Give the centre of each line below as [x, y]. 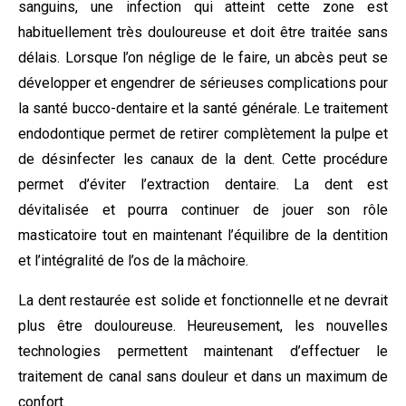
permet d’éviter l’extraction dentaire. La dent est [203, 184]
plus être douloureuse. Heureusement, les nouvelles [203, 326]
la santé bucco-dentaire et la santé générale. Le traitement [203, 108]
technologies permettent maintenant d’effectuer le [203, 351]
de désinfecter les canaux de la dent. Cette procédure [203, 159]
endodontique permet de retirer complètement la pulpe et [203, 134]
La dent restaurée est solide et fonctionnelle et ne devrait [203, 300]
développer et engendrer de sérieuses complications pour [203, 83]
